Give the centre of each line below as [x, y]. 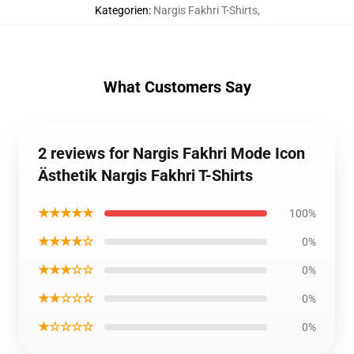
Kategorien [121, 10]
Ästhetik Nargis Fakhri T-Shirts [145, 175]
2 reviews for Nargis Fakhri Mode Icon [171, 153]
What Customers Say [177, 87]
